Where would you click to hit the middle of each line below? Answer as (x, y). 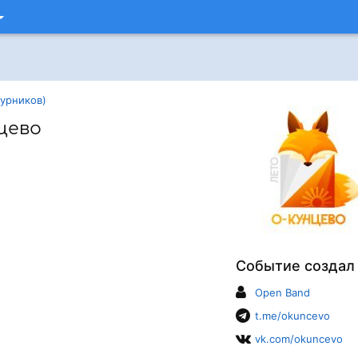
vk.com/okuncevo (298, 339)
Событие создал (295, 266)
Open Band (282, 292)
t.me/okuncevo (292, 316)
